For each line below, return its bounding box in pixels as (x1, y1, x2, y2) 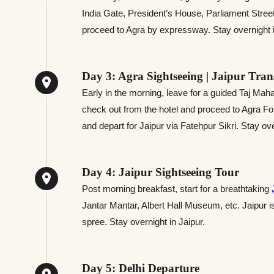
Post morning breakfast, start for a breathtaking (82, 183, 272, 194)
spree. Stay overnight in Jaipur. (82, 216, 206, 227)
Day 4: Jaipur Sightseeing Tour (82, 165, 240, 179)
